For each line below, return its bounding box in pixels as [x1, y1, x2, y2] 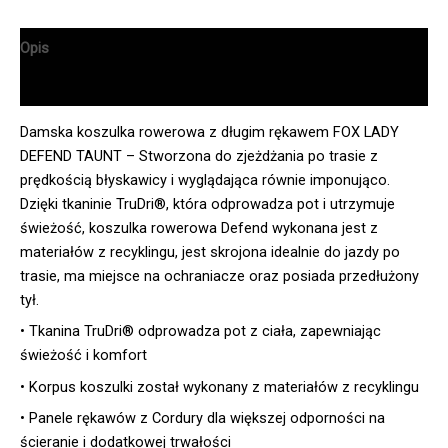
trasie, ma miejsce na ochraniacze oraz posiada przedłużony [20, 267, 419, 286]
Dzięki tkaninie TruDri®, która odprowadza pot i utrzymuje [20, 195, 395, 214]
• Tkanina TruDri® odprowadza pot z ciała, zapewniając [20, 322, 381, 341]
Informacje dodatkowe [20, 77, 169, 96]
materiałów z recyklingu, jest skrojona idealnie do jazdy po [20, 243, 400, 262]
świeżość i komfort [20, 346, 147, 365]
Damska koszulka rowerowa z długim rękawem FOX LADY [20, 123, 399, 142]
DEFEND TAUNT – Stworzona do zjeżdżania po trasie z [20, 147, 378, 166]
